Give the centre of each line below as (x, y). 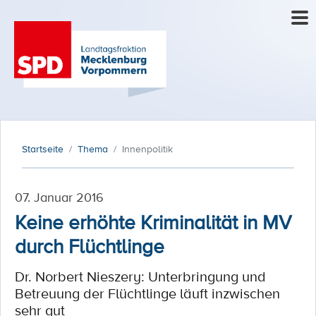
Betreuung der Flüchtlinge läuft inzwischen (147, 293)
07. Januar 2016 (59, 197)
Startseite (43, 149)
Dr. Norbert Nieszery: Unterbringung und (140, 276)
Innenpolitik (147, 149)
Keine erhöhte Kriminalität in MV (153, 221)
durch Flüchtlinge (90, 245)
